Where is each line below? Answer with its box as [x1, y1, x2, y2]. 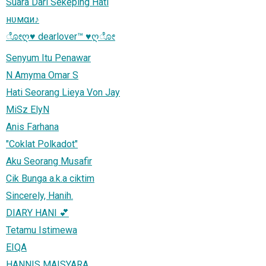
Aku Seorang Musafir [6, 155, 92, 167]
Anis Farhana [6, 121, 59, 132]
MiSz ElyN [6, 103, 49, 115]
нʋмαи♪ [6, 13, 39, 25]
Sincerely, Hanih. [6, 189, 73, 201]
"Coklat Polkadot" [6, 138, 78, 150]
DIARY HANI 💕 [6, 207, 69, 218]
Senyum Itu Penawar [6, 52, 91, 64]
